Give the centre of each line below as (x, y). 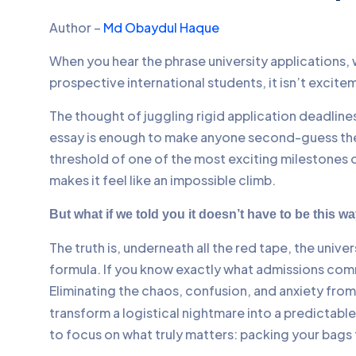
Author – (76, 27)
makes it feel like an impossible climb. (163, 180)
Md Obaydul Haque (161, 27)
